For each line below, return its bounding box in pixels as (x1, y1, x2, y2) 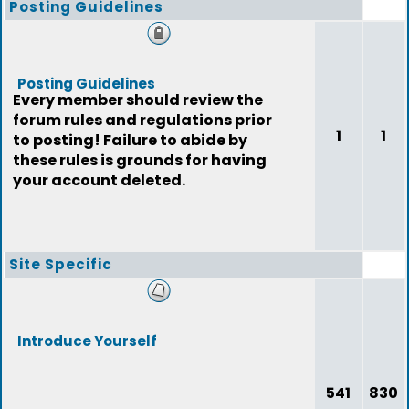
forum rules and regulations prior (13, 110, 272, 131)
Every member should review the (13, 89, 263, 110)
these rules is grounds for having (13, 150, 267, 171)
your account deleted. (13, 170, 185, 191)
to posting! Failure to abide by (13, 130, 247, 151)
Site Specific (9, 255, 112, 274)
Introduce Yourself (17, 331, 157, 351)
